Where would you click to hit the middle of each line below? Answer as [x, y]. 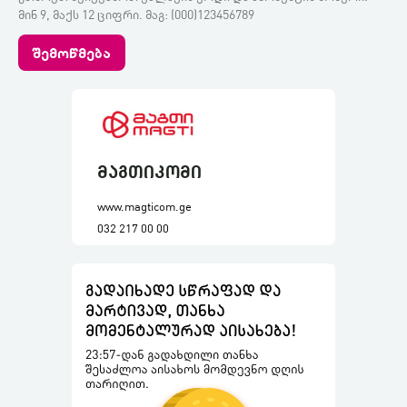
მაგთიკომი [149, 170]
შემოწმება [72, 52]
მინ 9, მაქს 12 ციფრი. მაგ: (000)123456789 [136, 14]
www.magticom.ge [144, 206]
